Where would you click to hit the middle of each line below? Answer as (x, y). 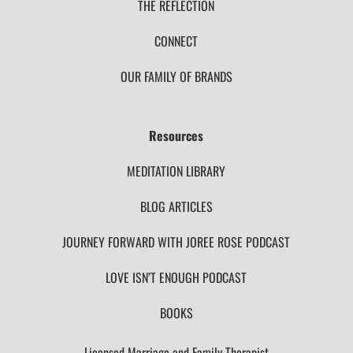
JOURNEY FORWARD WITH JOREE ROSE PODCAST (176, 242)
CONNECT (176, 41)
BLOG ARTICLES (176, 206)
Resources (176, 136)
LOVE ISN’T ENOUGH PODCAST (176, 277)
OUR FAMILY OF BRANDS (176, 76)
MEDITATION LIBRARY (176, 171)
